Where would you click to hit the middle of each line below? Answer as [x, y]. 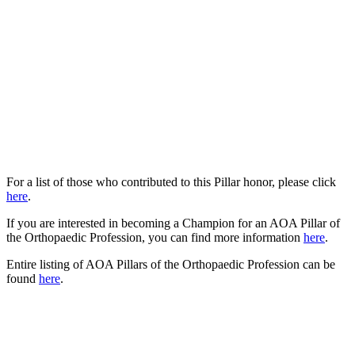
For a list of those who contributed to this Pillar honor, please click [171, 181]
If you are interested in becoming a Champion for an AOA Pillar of [173, 223]
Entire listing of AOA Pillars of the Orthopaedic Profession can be [171, 264]
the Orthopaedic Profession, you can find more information [155, 237]
